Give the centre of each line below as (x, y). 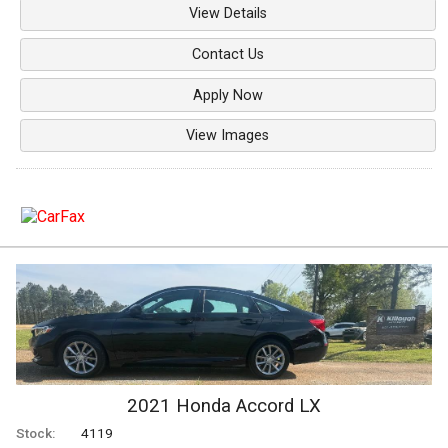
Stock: (35, 433)
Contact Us (227, 54)
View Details (227, 14)
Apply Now (227, 95)
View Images (228, 136)
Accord (265, 406)
